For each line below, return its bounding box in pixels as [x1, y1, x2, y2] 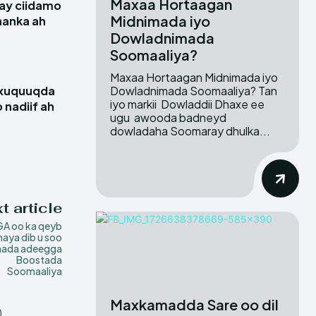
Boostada [16, 253, 62, 266]
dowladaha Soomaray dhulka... [110, 123, 270, 138]
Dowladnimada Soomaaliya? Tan [110, 83, 258, 98]
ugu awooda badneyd [110, 109, 229, 125]
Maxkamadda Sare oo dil [110, 296, 279, 314]
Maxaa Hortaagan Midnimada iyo [110, 69, 278, 85]
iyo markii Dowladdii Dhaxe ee [110, 96, 265, 111]
